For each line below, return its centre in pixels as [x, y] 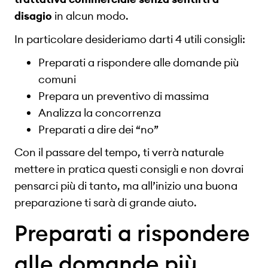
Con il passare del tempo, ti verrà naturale [119, 153]
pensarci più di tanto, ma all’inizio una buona [126, 186]
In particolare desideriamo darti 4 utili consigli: [130, 39]
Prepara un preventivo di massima [124, 96]
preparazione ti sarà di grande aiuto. [106, 203]
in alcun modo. [92, 16]
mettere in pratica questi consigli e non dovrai [129, 169]
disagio [33, 16]
